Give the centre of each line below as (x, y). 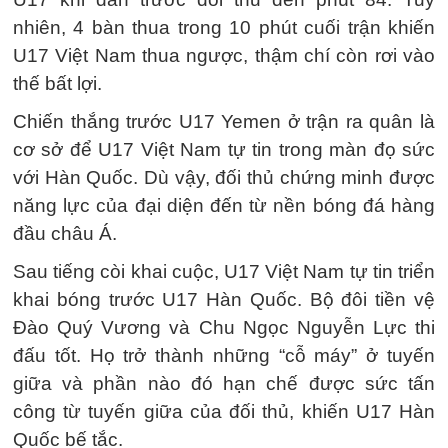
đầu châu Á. (65, 233)
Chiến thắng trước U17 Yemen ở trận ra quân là (224, 121)
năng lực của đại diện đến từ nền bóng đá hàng (224, 205)
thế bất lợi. (57, 83)
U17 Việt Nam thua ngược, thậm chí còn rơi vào (224, 55)
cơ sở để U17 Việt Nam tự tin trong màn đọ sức (224, 149)
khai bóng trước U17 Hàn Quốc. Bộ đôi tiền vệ (224, 299)
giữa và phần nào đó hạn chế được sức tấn (224, 383)
